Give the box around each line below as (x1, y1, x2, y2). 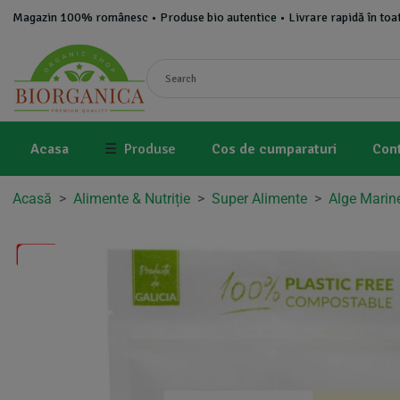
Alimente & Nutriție (73, 190, 190, 207)
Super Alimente (212, 190, 307, 207)
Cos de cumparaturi (212, 140, 337, 158)
